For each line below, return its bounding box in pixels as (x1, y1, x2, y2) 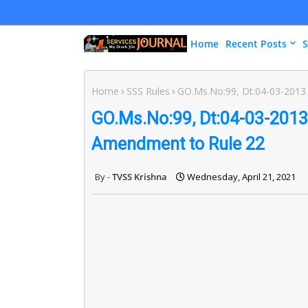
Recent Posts (225, 37, 287, 50)
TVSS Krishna (112, 170, 167, 183)
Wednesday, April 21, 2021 (187, 170, 296, 183)
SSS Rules (126, 85, 170, 98)
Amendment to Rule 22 (91, 133, 265, 154)
